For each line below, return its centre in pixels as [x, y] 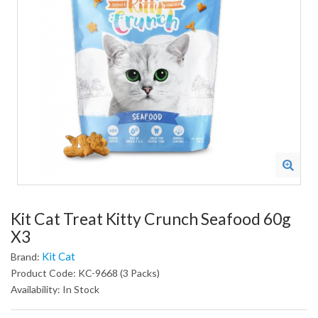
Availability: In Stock [55, 289]
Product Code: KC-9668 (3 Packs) [85, 273]
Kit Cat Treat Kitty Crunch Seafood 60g [151, 219]
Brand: [26, 257]
